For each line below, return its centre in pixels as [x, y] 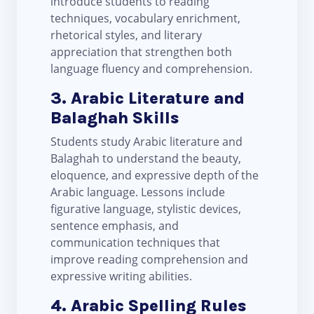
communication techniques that [135, 243]
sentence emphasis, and [115, 226]
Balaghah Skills [115, 118]
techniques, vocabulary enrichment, [145, 19]
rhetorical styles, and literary [126, 35]
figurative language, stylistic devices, [146, 209]
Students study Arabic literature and [146, 142]
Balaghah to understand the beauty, [146, 159]
